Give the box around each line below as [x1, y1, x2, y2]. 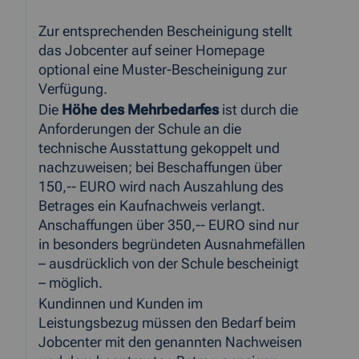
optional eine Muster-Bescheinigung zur [38, 62, 287, 79]
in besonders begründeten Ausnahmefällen [38, 236, 305, 253]
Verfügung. [38, 81, 107, 98]
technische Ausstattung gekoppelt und [38, 140, 280, 157]
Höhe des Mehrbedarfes [62, 102, 219, 119]
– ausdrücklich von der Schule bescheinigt [38, 256, 299, 272]
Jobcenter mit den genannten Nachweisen [38, 334, 302, 351]
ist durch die [219, 102, 298, 119]
